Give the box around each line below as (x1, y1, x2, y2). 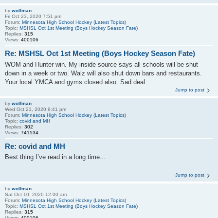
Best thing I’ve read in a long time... (5, 153, 106, 161)
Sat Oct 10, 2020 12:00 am (5, 192, 67, 197)
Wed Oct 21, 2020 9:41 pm (5, 106, 66, 112)
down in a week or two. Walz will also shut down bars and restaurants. (5, 69, 202, 77)
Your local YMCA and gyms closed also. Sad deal (5, 78, 145, 86)
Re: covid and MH (5, 142, 65, 150)
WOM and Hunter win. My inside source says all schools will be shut (5, 60, 198, 68)
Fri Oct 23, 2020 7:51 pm (5, 14, 61, 19)
